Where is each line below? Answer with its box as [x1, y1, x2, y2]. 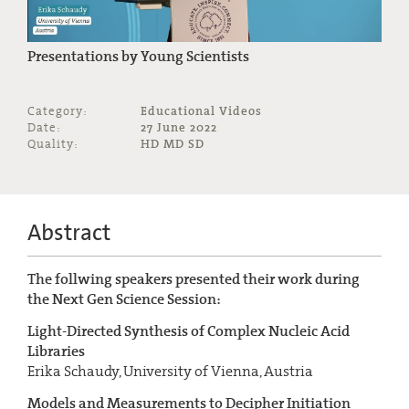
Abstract [27, 216, 110, 247]
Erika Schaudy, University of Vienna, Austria [27, 362, 313, 382]
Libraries [27, 341, 85, 362]
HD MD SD [141, 135, 204, 152]
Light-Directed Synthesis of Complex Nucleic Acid [27, 321, 350, 341]
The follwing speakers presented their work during [27, 268, 360, 288]
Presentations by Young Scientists [27, 46, 249, 66]
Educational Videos [141, 102, 262, 119]
